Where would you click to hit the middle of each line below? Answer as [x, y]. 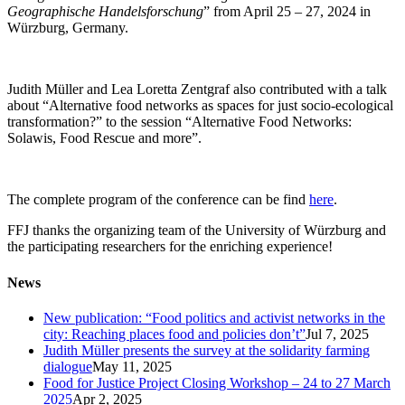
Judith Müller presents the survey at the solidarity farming [207, 350]
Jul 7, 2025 [337, 334]
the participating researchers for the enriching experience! [170, 247]
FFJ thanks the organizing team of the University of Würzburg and [197, 231]
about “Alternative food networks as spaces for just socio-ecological [200, 106]
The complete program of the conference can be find [158, 200]
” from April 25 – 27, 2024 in [287, 12]
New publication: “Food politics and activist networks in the [214, 317]
